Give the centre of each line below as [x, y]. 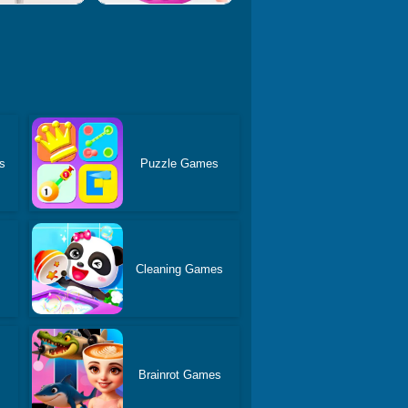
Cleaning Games [180, 269]
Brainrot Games [179, 374]
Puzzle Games [180, 163]
